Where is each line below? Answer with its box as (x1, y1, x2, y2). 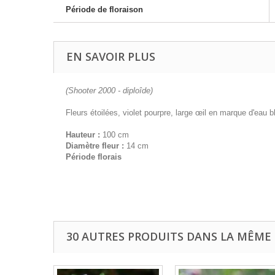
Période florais (66, 152, 122, 161)
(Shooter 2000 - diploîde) (66, 85, 153, 95)
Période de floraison (66, 4, 143, 14)
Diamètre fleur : (66, 141, 124, 150)
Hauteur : (66, 130, 100, 139)
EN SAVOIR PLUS (66, 48, 155, 64)
